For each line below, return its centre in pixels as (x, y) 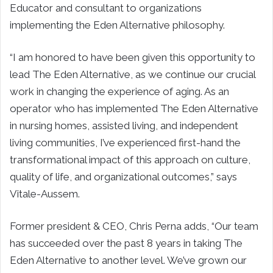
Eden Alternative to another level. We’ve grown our (128, 260)
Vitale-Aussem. (45, 193)
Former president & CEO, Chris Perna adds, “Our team (134, 226)
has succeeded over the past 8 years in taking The (126, 243)
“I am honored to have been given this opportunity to (133, 57)
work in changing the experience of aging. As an (119, 91)
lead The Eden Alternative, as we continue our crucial (133, 74)
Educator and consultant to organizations (106, 8)
